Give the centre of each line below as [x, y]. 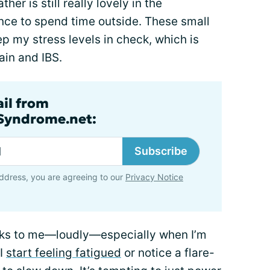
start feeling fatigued [64, 253]
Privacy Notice [154, 177]
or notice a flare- [168, 253]
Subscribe [161, 151]
